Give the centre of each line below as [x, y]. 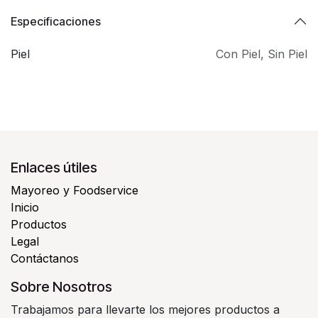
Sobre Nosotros [61, 287]
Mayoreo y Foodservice [75, 191]
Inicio [25, 208]
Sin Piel [287, 54]
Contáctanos [45, 259]
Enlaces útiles [54, 168]
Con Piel [238, 54]
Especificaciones [56, 21]
